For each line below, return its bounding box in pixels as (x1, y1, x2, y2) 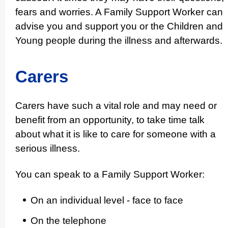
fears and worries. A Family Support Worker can (15, 6, 223, 17)
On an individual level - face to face (31, 194, 183, 206)
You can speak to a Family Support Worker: (15, 169, 205, 180)
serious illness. (15, 143, 80, 154)
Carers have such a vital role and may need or (15, 100, 217, 111)
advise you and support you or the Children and (15, 20, 223, 32)
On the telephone (31, 215, 106, 226)
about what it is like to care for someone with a (15, 129, 216, 140)
